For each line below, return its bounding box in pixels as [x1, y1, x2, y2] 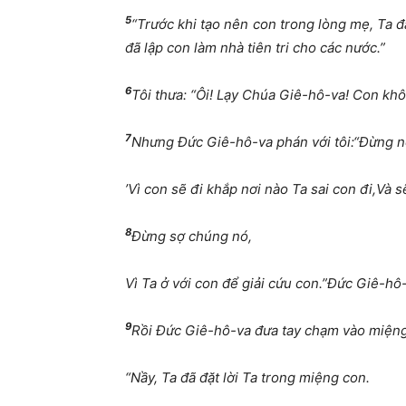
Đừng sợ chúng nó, [131, 227, 252, 246]
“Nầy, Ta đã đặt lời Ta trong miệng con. [125, 369, 370, 387]
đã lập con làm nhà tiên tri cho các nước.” [125, 39, 385, 57]
